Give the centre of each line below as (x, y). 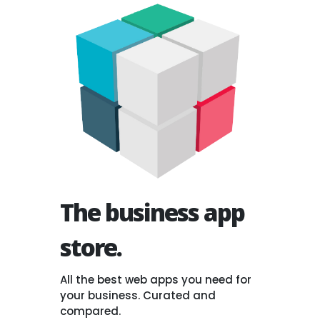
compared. (90, 311)
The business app (152, 212)
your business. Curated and (137, 295)
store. (90, 247)
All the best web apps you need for (155, 279)
